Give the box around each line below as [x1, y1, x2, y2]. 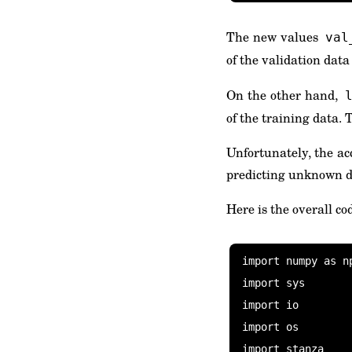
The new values [226, 27, 322, 46]
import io [242, 299, 299, 311]
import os [242, 321, 299, 333]
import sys [242, 277, 305, 289]
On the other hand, [226, 86, 343, 104]
